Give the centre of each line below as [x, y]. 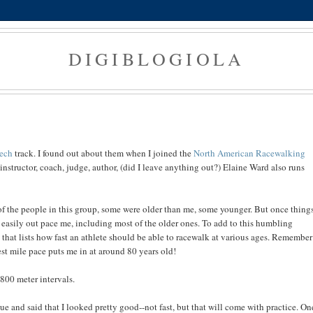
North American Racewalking [249, 153]
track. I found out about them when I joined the [103, 153]
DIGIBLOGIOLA [156, 59]
